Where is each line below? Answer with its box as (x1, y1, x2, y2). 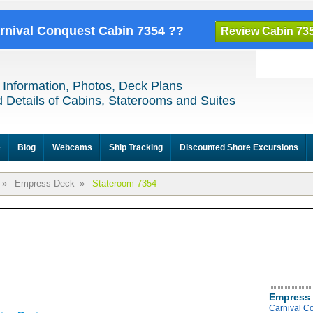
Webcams (52, 143, 92, 152)
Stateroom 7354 (92, 178, 156, 189)
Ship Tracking (109, 143, 163, 152)
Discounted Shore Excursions (180, 143, 298, 152)
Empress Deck (15, 178, 75, 189)
